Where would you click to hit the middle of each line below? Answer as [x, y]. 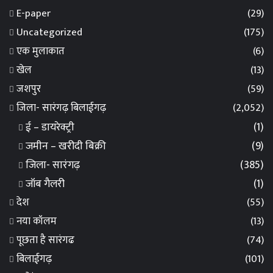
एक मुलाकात [41, 51]
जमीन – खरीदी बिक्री [66, 146]
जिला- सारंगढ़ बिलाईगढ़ [61, 108]
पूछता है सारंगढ [45, 240]
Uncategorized [49, 33]
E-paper [34, 14]
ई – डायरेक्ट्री [50, 127]
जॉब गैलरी [45, 184]
